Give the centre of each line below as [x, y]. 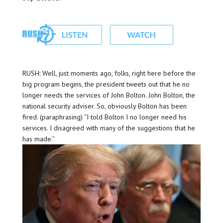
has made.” [38, 139]
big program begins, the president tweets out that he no [106, 84]
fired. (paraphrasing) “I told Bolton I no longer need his [104, 117]
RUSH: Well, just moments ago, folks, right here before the [109, 73]
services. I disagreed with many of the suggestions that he [109, 128]
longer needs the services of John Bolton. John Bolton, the [109, 95]
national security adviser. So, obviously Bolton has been [104, 106]
